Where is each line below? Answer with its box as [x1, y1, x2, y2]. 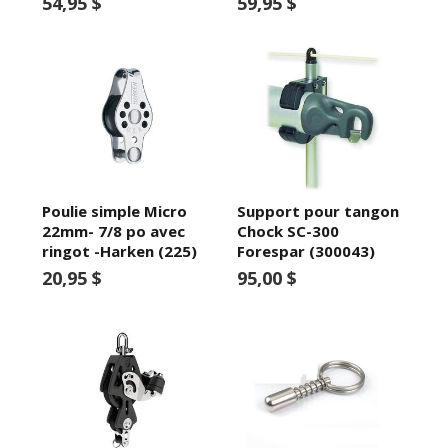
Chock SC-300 [236, 220, 339, 241]
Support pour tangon [236, 200, 399, 221]
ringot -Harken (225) [42, 240, 198, 261]
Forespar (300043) [236, 240, 375, 261]
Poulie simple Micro [42, 200, 188, 221]
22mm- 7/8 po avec [42, 220, 186, 241]
